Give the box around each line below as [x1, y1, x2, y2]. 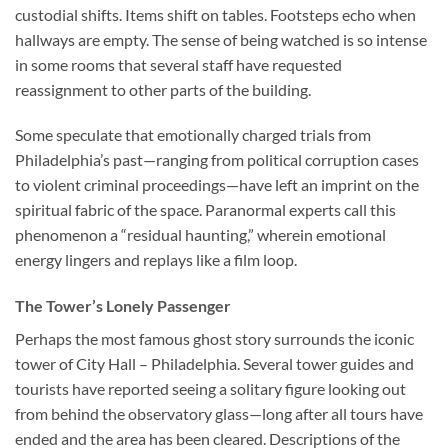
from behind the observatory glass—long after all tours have [15, 404, 423, 424]
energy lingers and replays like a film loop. [15, 250, 297, 270]
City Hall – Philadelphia [76, 354, 237, 374]
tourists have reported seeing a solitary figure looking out [15, 379, 406, 399]
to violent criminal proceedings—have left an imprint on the [15, 175, 419, 195]
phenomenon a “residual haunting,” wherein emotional [15, 225, 386, 245]
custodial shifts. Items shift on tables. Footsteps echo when [15, 4, 416, 24]
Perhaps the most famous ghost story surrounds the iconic [15, 329, 414, 349]
